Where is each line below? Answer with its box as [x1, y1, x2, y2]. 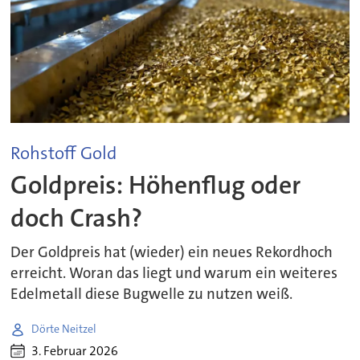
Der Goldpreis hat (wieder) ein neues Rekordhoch [10, 242, 333, 262]
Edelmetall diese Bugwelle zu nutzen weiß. [10, 284, 293, 304]
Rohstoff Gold [10, 141, 117, 165]
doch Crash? [10, 202, 143, 235]
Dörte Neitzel [31, 321, 97, 337]
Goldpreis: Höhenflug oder [10, 169, 301, 202]
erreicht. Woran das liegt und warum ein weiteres [10, 263, 338, 283]
